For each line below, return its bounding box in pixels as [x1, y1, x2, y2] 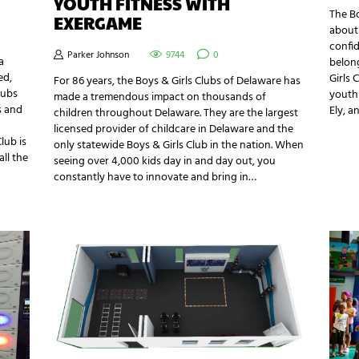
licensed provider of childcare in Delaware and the [54, 120, 294, 139]
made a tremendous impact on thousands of [54, 88, 267, 107]
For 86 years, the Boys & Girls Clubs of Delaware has [54, 72, 301, 91]
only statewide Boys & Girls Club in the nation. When [54, 136, 305, 155]
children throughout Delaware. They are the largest [54, 104, 299, 123]
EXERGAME [54, 10, 143, 34]
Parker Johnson [65, 47, 132, 64]
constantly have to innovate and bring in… [54, 168, 257, 188]
